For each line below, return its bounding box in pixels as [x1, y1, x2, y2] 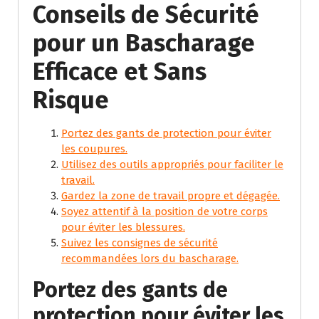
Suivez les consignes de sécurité [61, 236, 218, 249]
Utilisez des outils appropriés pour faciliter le [61, 157, 283, 171]
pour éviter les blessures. [61, 220, 185, 234]
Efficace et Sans [33, 56, 206, 86]
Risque [33, 85, 109, 115]
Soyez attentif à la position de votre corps [61, 204, 268, 218]
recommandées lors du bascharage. [61, 251, 239, 265]
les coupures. [61, 142, 127, 155]
